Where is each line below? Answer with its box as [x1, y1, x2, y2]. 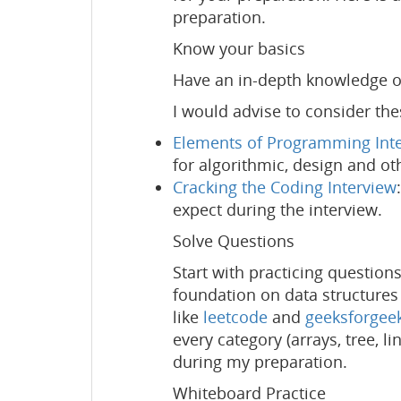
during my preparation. [173, 350, 347, 372]
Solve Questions [173, 229, 294, 252]
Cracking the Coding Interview [173, 175, 397, 198]
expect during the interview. [173, 198, 382, 220]
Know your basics [173, 37, 305, 59]
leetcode [203, 305, 268, 328]
